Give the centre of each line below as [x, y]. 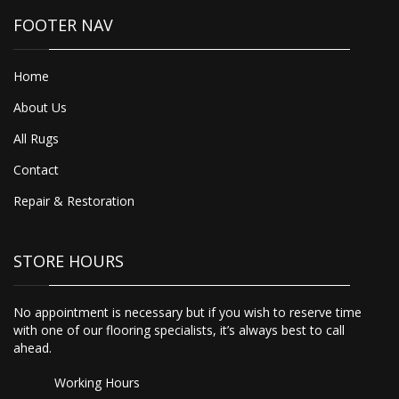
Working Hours [97, 383]
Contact [36, 170]
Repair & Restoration [74, 201]
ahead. [33, 348]
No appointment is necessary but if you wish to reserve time [187, 313]
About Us [40, 108]
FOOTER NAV [63, 25]
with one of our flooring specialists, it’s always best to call [179, 330]
